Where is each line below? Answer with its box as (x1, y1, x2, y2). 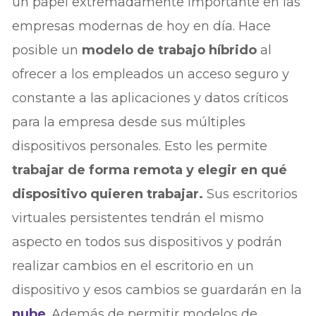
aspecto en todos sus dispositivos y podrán (12, 233, 283, 250)
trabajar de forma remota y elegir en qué (12, 162, 288, 178)
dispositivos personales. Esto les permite (12, 138, 268, 154)
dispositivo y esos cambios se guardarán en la (12, 281, 303, 298)
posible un (12, 42, 83, 58)
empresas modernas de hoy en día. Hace (12, 18, 272, 34)
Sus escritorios (207, 186, 298, 202)
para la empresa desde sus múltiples (12, 114, 246, 130)
